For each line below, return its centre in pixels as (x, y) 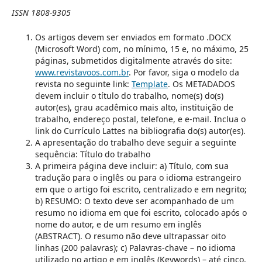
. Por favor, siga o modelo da (184, 73)
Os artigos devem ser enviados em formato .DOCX (133, 37)
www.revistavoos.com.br (82, 73)
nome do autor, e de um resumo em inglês (118, 225)
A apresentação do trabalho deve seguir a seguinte (135, 143)
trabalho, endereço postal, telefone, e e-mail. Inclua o (140, 119)
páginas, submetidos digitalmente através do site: (133, 61)
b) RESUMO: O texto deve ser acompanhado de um (134, 201)
